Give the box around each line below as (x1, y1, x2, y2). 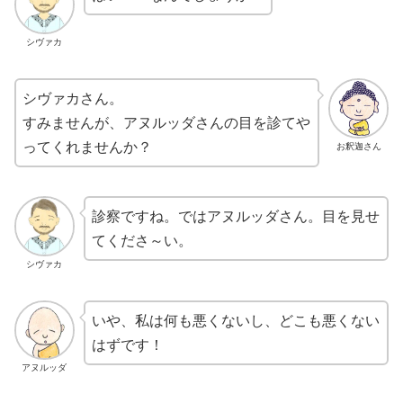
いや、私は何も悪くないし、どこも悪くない (91, 312, 380, 328)
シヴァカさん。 (22, 91, 123, 107)
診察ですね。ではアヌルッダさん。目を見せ (91, 209, 380, 225)
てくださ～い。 (91, 233, 193, 249)
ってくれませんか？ (22, 139, 152, 156)
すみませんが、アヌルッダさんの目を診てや (22, 115, 310, 131)
